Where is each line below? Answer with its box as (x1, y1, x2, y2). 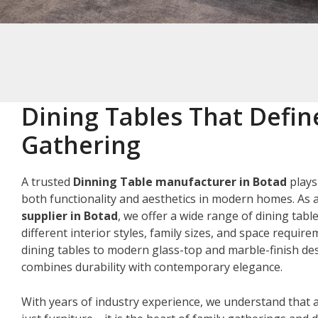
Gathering (21, 128, 141, 161)
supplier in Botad (21, 207, 118, 224)
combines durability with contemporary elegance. (21, 258, 283, 275)
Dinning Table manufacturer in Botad (73, 173, 287, 190)
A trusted (21, 173, 73, 190)
